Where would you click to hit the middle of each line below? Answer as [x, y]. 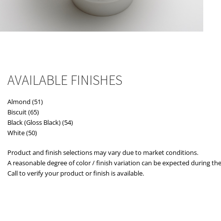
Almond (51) [25, 102]
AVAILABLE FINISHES [65, 80]
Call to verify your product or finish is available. [76, 173]
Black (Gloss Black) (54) [40, 123]
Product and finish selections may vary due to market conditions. [103, 152]
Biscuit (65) [23, 112]
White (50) [22, 133]
